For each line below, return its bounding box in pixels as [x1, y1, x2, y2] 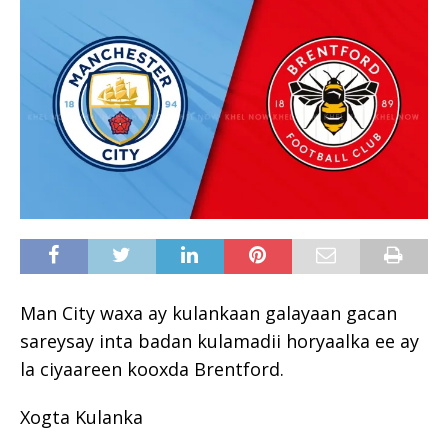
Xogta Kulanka [20, 404, 143, 429]
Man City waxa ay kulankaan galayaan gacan [20, 300, 397, 325]
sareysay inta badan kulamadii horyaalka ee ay [20, 328, 419, 353]
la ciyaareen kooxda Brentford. [20, 356, 284, 381]
